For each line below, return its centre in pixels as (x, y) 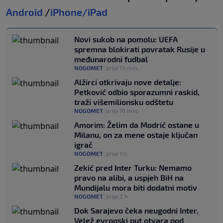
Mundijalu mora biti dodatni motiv (136, 188)
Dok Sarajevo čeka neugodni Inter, (136, 211)
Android (24, 12)
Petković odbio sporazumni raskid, (137, 92)
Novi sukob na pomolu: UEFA (126, 39)
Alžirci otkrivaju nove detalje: (128, 82)
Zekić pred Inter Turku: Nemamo (133, 168)
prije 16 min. (122, 111)
